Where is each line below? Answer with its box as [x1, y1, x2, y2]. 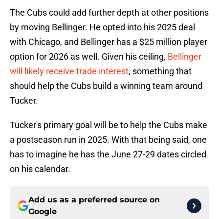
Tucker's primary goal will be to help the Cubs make [10, 120, 207, 131]
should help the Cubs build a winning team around [10, 81, 202, 91]
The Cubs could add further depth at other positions [10, 7, 209, 18]
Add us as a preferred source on [28, 195, 160, 205]
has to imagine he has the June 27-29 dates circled [10, 149, 206, 160]
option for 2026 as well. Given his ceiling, [10, 51, 168, 62]
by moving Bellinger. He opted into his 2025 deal [10, 22, 195, 33]
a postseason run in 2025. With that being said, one [10, 134, 207, 145]
